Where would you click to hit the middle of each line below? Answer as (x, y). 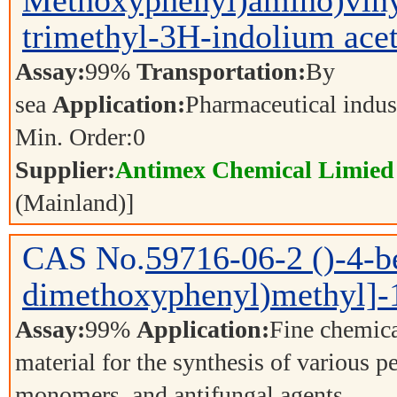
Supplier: (65, 170)
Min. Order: (74, 137)
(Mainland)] (74, 202)
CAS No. (84, 258)
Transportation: (221, 71)
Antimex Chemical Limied (255, 170)
